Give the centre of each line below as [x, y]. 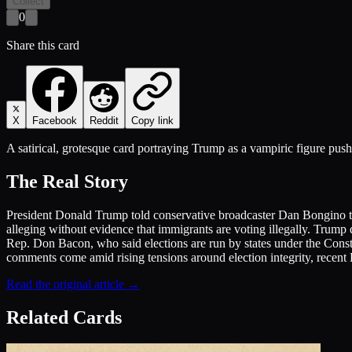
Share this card [43, 45]
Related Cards [64, 317]
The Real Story [67, 181]
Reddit [104, 120]
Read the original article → [73, 284]
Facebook [55, 120]
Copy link [152, 120]
